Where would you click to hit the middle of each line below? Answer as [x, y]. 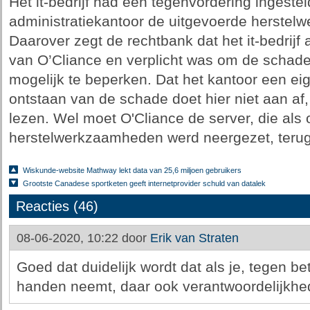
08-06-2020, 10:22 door [83, 238]
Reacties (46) [57, 206]
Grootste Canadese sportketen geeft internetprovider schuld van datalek [144, 183]
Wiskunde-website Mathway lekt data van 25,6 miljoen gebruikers [132, 170]
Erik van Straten [194, 238]
